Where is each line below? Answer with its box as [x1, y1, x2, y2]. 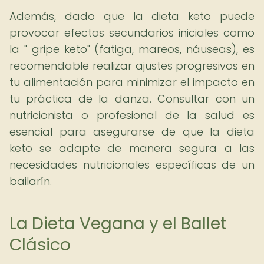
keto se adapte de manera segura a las [9, 141, 255, 156]
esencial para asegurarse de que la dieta [9, 124, 255, 139]
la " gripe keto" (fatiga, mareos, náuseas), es [9, 42, 255, 57]
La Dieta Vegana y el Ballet [9, 212, 227, 235]
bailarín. [9, 174, 52, 189]
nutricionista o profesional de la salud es [9, 108, 255, 123]
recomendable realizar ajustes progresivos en [9, 58, 255, 73]
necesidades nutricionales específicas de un [9, 157, 255, 172]
